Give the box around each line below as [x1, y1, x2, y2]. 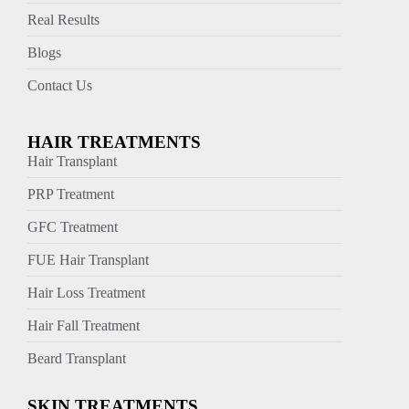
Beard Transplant [27, 350, 126, 366]
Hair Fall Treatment [27, 317, 140, 333]
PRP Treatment [27, 185, 114, 202]
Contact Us [27, 77, 92, 93]
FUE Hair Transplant [27, 251, 149, 267]
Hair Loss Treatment [27, 284, 145, 300]
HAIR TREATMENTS [27, 131, 201, 152]
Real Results [27, 11, 100, 27]
